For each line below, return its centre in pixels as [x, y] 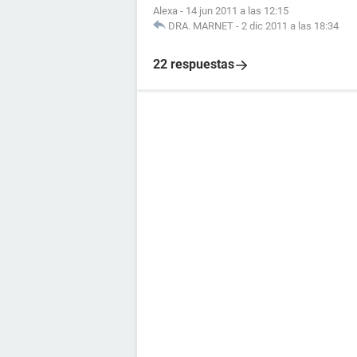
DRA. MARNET [201, 26]
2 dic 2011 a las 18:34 [290, 26]
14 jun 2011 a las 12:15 [237, 11]
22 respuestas [194, 64]
